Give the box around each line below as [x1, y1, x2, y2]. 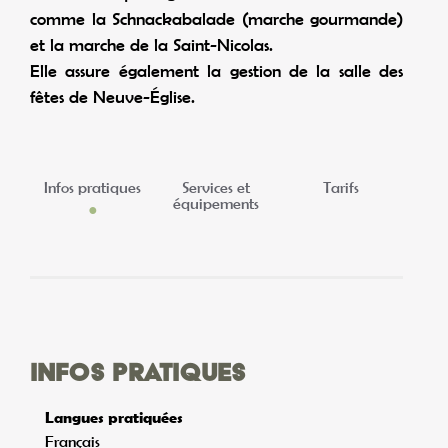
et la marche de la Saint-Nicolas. [30, 34, 273, 55]
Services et [182, 178, 251, 197]
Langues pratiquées [45, 408, 183, 427]
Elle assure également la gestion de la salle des [30, 60, 403, 81]
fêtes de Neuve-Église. [30, 86, 195, 107]
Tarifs [322, 178, 359, 197]
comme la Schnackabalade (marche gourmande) [30, 8, 403, 29]
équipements [173, 194, 260, 213]
